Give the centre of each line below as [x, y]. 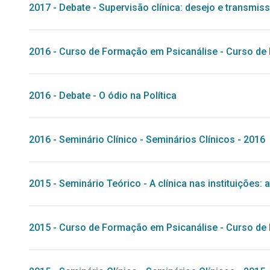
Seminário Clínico [98, 140]
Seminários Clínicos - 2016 [206, 140]
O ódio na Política [138, 96]
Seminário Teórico [100, 184]
